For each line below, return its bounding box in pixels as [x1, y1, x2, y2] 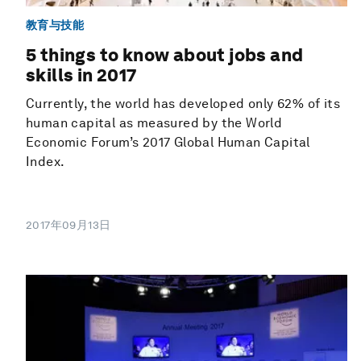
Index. [26, 153, 65, 169]
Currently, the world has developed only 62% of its [26, 95, 340, 111]
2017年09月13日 [26, 218, 111, 231]
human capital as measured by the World [26, 114, 283, 131]
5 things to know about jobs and [26, 44, 304, 65]
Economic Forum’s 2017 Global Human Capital [26, 134, 310, 150]
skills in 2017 [26, 64, 137, 85]
